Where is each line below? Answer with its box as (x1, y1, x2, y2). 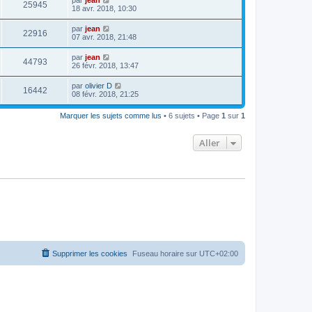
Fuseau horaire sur (132, 249, 199, 258)
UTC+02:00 (199, 249, 238, 258)
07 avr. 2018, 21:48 (72, 32, 136, 41)
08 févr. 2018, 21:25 (72, 89, 139, 98)
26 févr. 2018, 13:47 (72, 61, 139, 70)
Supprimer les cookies (52, 249, 127, 258)
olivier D (85, 81, 112, 90)
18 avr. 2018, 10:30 (72, 3, 136, 13)
